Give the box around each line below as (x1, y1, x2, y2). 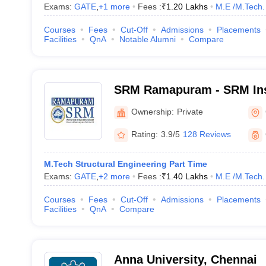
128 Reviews (182, 129, 231, 139)
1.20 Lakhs (166, 2, 208, 11)
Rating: (131, 129, 158, 139)
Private (176, 106, 203, 116)
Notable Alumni (119, 34, 176, 44)
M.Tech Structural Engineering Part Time (43, 159, 207, 169)
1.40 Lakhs (166, 172, 208, 181)
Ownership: (131, 106, 174, 116)
